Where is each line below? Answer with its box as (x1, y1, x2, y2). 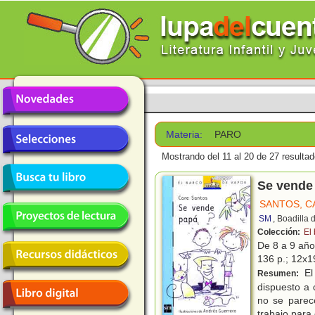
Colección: (257, 227, 302, 238)
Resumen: (257, 269, 301, 279)
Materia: (166, 129, 203, 140)
